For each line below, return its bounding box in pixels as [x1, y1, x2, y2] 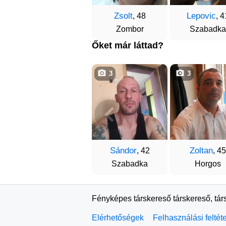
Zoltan [190, 146, 213, 155]
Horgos [195, 159, 221, 168]
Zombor [116, 25, 144, 33]
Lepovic [187, 11, 216, 21]
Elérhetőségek [92, 213, 144, 222]
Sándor [109, 146, 137, 155]
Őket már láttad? [92, 40, 163, 50]
